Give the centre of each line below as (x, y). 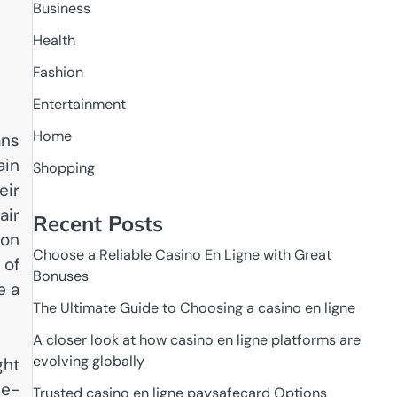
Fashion (58, 73)
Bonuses (60, 276)
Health (54, 41)
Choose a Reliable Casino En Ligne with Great (182, 255)
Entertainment (79, 105)
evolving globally (88, 362)
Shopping (63, 168)
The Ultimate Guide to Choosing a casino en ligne (194, 308)
